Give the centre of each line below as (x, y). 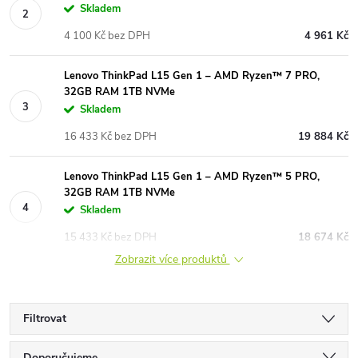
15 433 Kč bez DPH (110, 237)
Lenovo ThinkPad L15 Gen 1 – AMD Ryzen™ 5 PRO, (192, 177)
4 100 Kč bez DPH (107, 36)
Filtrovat (45, 318)
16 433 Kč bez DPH (110, 137)
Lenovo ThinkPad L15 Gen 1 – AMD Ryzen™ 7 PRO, (192, 76)
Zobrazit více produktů (172, 259)
